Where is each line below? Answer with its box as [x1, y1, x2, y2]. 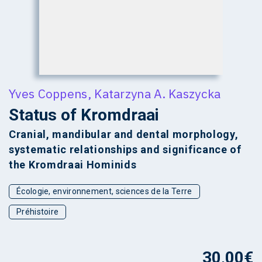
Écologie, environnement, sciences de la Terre [16, 186, 192, 196]
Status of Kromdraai [9, 105, 159, 125]
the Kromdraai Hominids [9, 158, 137, 171]
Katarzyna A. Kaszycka [94, 85, 221, 102]
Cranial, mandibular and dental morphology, [9, 127, 239, 140]
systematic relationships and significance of [9, 143, 242, 156]
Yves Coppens [9, 85, 88, 102]
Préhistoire [16, 206, 59, 216]
